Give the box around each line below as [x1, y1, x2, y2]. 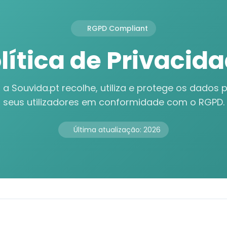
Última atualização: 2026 [73, 125, 161, 135]
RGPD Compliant [87, 23, 148, 33]
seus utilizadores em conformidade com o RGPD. [3, 96, 224, 108]
